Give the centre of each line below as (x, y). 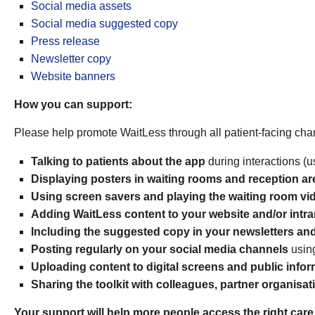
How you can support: (73, 105)
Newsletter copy (71, 59)
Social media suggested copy (104, 24)
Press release (65, 41)
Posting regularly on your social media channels (160, 250)
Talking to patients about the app (118, 162)
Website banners (73, 77)
